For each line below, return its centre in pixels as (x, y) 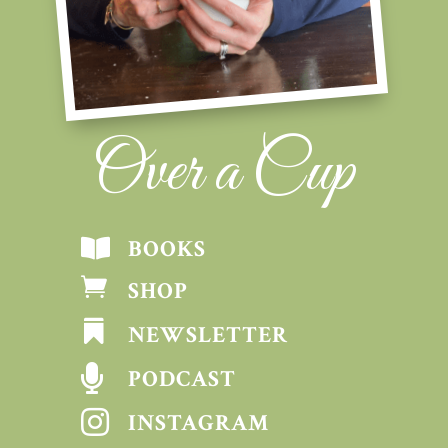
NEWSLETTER (207, 335)
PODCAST (181, 379)
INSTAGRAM (198, 423)
